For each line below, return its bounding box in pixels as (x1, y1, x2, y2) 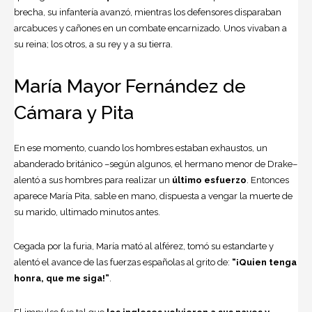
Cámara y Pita (14, 102, 134, 124)
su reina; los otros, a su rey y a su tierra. (14, 39, 173, 50)
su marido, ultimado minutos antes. (14, 207, 160, 218)
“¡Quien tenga (232, 257, 297, 268)
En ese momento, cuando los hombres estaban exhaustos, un (14, 143, 267, 154)
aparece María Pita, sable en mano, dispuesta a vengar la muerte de (14, 191, 292, 202)
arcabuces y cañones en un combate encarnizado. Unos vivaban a (14, 23, 287, 34)
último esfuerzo (172, 175, 247, 186)
